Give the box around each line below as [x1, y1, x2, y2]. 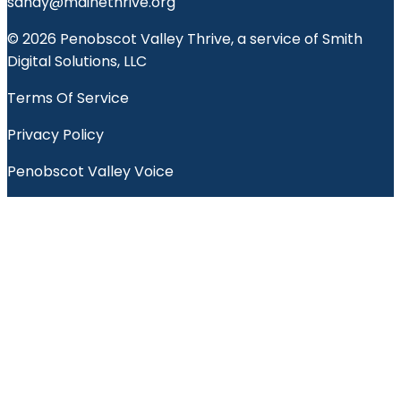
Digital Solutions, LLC [7, 50, 147, 72]
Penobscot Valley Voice [7, 160, 174, 182]
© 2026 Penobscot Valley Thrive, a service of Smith [7, 28, 363, 49]
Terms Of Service [7, 87, 129, 108]
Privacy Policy [7, 124, 104, 145]
